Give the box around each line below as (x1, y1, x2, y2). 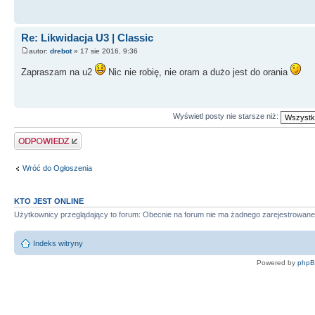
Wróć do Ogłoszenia (22, 164, 92, 172)
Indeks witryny (33, 239, 83, 247)
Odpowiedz (14, 131, 53, 141)
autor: (29, 47, 50, 55)
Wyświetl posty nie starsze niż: (172, 112, 281, 121)
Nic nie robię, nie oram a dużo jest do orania (105, 67, 290, 77)
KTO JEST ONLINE (14, 196, 84, 205)
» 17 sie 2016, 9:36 (72, 47, 138, 55)
